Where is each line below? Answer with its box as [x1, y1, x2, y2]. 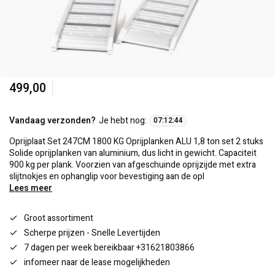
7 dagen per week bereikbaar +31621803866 [24, 241, 195, 254]
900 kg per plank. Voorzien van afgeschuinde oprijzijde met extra [9, 158, 256, 171]
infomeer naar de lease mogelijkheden [24, 256, 170, 269]
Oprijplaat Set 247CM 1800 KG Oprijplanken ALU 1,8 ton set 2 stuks [9, 135, 263, 148]
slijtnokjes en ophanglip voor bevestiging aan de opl [9, 170, 204, 183]
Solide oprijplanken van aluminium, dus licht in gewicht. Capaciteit [9, 147, 257, 160]
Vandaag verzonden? [9, 114, 96, 127]
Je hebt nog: [99, 114, 147, 127]
